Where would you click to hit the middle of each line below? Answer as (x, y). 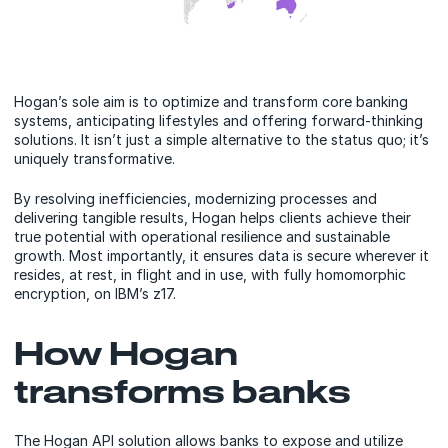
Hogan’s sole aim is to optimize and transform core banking (211, 102)
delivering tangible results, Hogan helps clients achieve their (212, 218)
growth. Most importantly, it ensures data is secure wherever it (221, 256)
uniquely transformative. (94, 159)
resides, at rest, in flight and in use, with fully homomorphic (210, 275)
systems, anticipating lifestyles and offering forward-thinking (218, 121)
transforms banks (182, 390)
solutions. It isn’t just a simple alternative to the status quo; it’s (221, 140)
